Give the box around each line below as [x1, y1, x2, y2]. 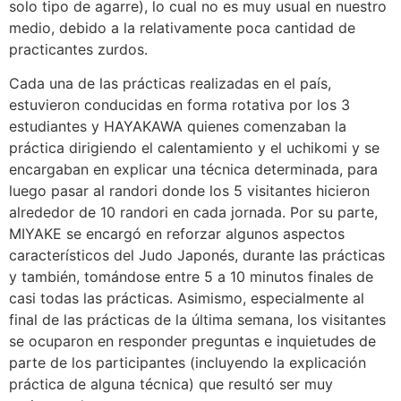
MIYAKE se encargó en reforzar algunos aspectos [9, 225, 345, 243]
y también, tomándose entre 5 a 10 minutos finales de [9, 268, 373, 286]
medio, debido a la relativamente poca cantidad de [9, 18, 355, 37]
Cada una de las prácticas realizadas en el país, [9, 74, 331, 93]
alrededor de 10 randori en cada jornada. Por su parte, [9, 203, 378, 222]
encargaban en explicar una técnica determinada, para [9, 160, 378, 179]
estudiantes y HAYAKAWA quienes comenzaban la [9, 117, 346, 136]
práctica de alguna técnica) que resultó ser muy [9, 375, 333, 394]
